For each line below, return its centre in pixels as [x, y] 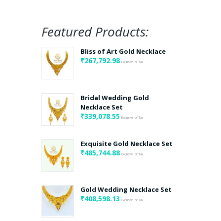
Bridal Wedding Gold [115, 97]
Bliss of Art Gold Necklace [123, 52]
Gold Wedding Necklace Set [126, 190]
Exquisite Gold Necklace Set [127, 143]
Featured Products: [95, 32]
